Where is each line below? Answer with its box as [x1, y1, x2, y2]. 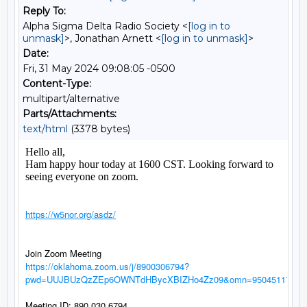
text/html [23, 123, 68, 135]
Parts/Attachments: [23, 108, 116, 120]
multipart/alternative [23, 93, 120, 105]
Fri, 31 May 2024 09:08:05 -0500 [23, 62, 175, 75]
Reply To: [23, 5, 66, 17]
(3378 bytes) [68, 123, 130, 135]
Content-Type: [23, 77, 91, 90]
